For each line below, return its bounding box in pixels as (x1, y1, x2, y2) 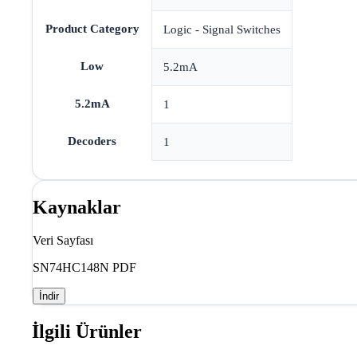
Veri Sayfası (33, 233, 93, 248)
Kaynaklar (33, 196, 121, 218)
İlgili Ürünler (32, 321, 142, 343)
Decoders (68, 135, 116, 148)
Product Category (45, 22, 139, 36)
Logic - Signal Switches (163, 23, 280, 37)
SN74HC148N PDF (33, 261, 136, 275)
